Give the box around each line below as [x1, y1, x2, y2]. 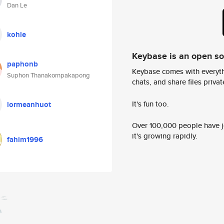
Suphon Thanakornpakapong [7, 70, 90, 80]
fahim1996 [7, 134, 43, 145]
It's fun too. [132, 98, 169, 109]
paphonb [7, 58, 38, 69]
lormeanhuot [7, 99, 51, 110]
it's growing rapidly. [132, 130, 197, 141]
